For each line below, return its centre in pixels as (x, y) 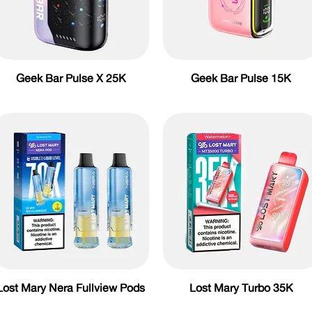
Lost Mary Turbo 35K (241, 287)
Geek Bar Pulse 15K (241, 78)
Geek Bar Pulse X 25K (71, 78)
